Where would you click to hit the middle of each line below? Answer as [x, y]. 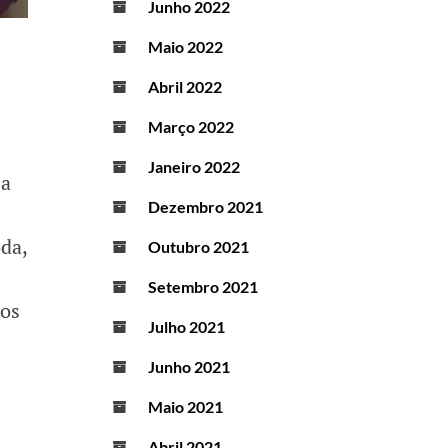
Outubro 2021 [198, 247]
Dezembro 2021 [205, 207]
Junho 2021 [189, 367]
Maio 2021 [185, 407]
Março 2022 [191, 127]
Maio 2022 [185, 47]
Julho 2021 [186, 327]
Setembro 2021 [203, 287]
